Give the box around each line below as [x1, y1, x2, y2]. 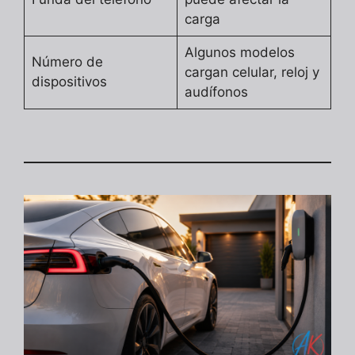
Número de [31, 54, 103, 71]
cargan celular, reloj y [184, 64, 319, 81]
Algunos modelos [184, 44, 295, 61]
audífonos [184, 84, 248, 101]
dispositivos [31, 74, 107, 90]
